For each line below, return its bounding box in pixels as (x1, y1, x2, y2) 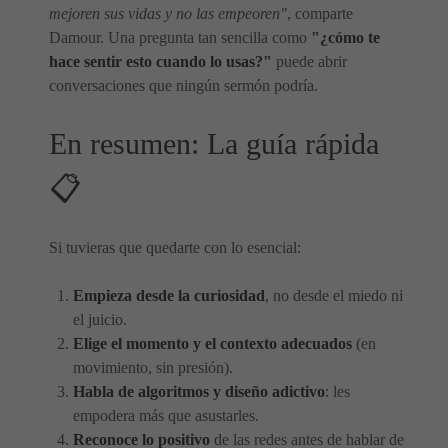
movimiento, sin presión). (73, 359, 233, 376)
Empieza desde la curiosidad (73, 287, 265, 304)
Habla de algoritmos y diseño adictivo (73, 383, 325, 400)
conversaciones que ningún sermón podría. (49, 77, 318, 94)
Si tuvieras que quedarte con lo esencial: (49, 239, 301, 256)
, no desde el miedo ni (265, 287, 403, 304)
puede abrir (272, 53, 347, 70)
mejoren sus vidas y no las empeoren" (49, 5, 287, 22)
